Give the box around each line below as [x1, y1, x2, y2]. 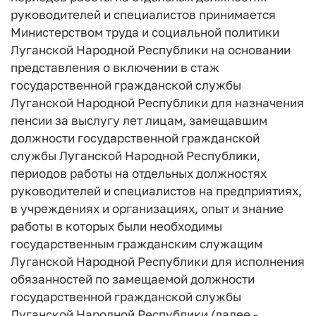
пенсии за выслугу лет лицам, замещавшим [11, 113, 267, 128]
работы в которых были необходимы [11, 219, 222, 233]
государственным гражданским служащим [11, 236, 262, 251]
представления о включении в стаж [11, 60, 219, 75]
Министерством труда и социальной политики [11, 25, 279, 39]
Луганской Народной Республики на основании [11, 42, 291, 57]
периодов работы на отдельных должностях [11, 166, 267, 181]
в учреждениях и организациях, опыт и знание [11, 201, 284, 216]
